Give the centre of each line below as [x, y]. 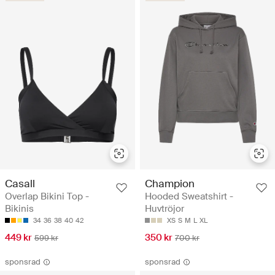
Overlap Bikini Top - [47, 196]
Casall [20, 183]
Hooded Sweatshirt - [189, 196]
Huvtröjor [165, 208]
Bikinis [19, 208]
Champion [170, 183]
